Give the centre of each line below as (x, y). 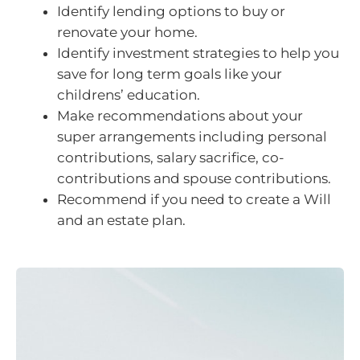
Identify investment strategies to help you (198, 53)
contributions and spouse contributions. (194, 178)
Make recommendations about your (180, 116)
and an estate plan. (121, 220)
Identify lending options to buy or (171, 11)
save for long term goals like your (170, 74)
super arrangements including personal (192, 137)
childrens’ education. (129, 95)
